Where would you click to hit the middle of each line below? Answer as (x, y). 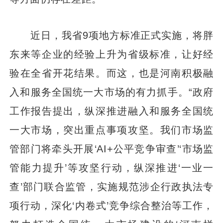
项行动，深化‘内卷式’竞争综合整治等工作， (111, 205)
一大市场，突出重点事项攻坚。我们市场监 (111, 129)
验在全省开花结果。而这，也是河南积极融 (111, 73)
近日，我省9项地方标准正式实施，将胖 (111, 35)
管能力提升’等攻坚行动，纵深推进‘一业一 (111, 167)
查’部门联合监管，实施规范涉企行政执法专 (111, 186)
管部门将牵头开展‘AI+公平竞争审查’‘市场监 (111, 148)
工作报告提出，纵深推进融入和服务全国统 (111, 111)
